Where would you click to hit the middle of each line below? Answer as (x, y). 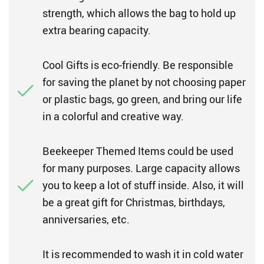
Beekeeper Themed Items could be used (138, 151)
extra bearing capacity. (97, 30)
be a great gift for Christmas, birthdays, (134, 202)
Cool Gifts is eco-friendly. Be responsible (138, 65)
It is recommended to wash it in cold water (143, 254)
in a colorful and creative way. (113, 116)
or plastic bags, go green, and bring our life (142, 99)
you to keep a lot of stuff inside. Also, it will (143, 185)
